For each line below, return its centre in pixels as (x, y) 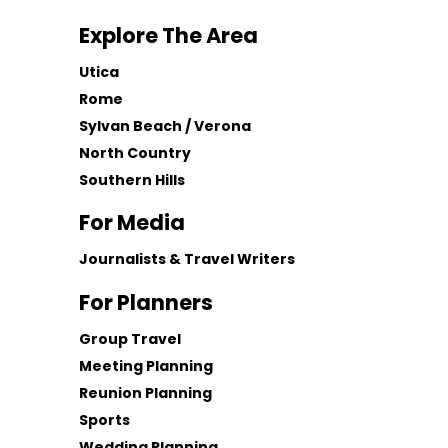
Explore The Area (169, 35)
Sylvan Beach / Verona (165, 125)
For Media (132, 222)
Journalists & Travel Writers (187, 258)
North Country (135, 152)
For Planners (146, 303)
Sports (105, 420)
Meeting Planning (146, 366)
